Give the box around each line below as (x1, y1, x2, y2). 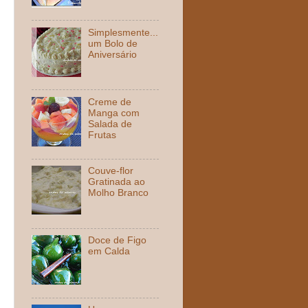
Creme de (88, 96, 132, 107)
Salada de (88, 118, 133, 129)
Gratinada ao (88, 177, 146, 188)
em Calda (88, 246, 131, 257)
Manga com (88, 107, 140, 118)
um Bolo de (88, 38, 138, 49)
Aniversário (88, 49, 137, 60)
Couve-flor (88, 166, 134, 177)
